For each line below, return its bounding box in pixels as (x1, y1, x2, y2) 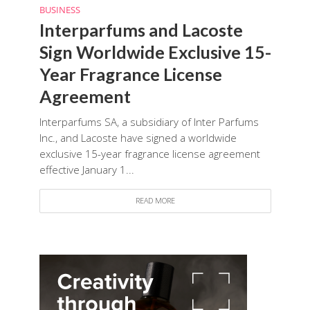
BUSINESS (39, 3, 80, 16)
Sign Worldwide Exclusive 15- (39, 41, 271, 62)
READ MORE (135, 195, 175, 206)
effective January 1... (39, 162, 134, 176)
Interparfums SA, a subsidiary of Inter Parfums (39, 114, 259, 129)
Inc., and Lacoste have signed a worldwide (39, 130, 237, 145)
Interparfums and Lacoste (39, 19, 243, 40)
